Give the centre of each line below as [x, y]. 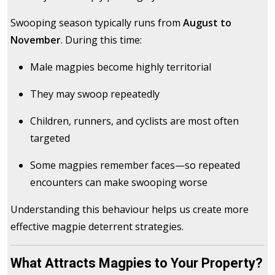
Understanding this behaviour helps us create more [130, 210]
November [36, 40]
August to [207, 23]
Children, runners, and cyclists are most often [134, 121]
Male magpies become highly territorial [121, 67]
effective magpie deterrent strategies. [97, 227]
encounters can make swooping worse [119, 183]
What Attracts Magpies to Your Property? [137, 263]
